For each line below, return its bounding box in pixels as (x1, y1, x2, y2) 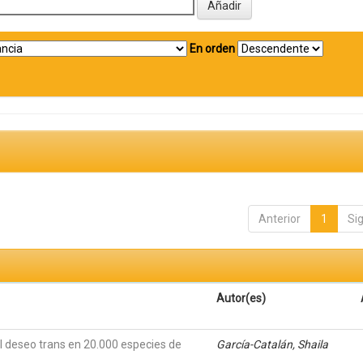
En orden (190, 42, 235, 55)
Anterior (258, 212, 301, 225)
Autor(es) (216, 292, 267, 305)
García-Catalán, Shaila (216, 338, 329, 351)
